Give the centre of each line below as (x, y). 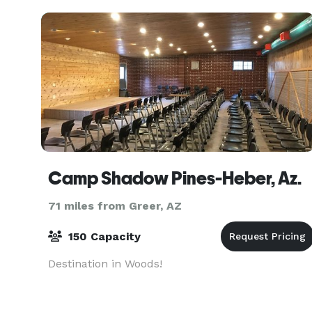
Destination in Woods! (105, 264)
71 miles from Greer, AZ (115, 206)
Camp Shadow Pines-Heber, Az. (175, 178)
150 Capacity (103, 236)
